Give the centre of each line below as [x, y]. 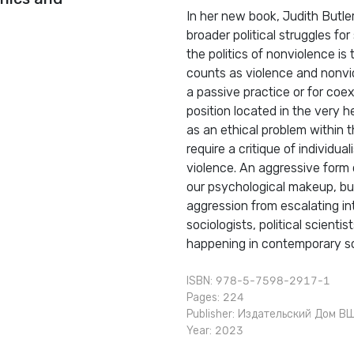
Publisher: [212, 314]
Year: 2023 [215, 331]
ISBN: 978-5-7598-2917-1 [258, 281]
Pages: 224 [215, 298]
